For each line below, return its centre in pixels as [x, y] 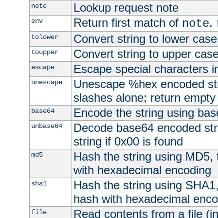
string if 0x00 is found [128, 141]
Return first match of [127, 22]
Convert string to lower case [145, 38]
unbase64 [46, 126]
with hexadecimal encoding [142, 170]
